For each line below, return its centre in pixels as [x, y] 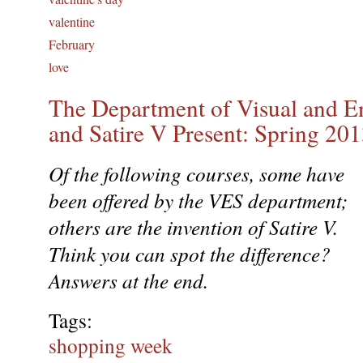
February [72, 44]
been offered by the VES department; [198, 200]
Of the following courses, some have [196, 173]
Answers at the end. [128, 280]
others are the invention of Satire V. [193, 226]
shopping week [111, 345]
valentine [72, 21]
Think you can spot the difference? [190, 253]
